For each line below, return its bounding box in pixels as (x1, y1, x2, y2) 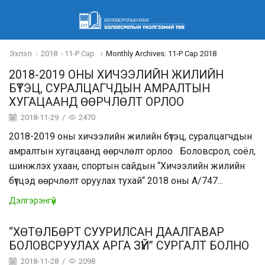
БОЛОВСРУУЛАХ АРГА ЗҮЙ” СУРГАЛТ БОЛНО (9, 239, 249, 253)
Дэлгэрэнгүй (9, 195, 56, 206)
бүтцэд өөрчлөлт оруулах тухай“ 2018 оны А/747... (9, 175, 223, 187)
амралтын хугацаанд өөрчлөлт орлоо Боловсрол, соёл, (9, 146, 256, 157)
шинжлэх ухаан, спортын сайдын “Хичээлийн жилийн (9, 160, 245, 172)
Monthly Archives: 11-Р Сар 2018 (105, 49, 216, 58)
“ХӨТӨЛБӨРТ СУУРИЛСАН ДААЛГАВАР (9, 225, 224, 240)
